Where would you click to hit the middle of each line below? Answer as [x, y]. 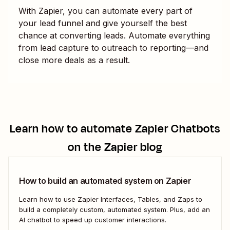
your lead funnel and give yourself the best [103, 23]
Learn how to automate [72, 129]
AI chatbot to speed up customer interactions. [93, 219]
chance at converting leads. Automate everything [114, 35]
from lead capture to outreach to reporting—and [113, 47]
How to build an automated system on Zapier [105, 180]
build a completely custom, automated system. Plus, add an [114, 209]
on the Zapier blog [115, 147]
